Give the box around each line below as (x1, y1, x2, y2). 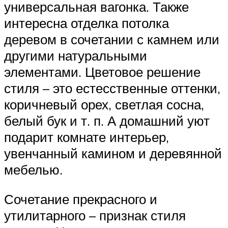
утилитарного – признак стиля (4, 207, 186, 223)
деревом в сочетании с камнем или (4, 31, 219, 48)
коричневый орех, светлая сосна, (4, 96, 204, 113)
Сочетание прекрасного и (4, 190, 157, 207)
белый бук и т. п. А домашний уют (4, 112, 210, 129)
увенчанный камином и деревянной (4, 145, 222, 162)
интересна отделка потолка (4, 15, 169, 32)
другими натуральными (4, 47, 147, 64)
